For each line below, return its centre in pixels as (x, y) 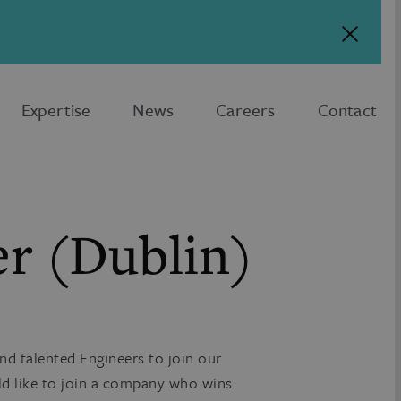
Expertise (56, 110)
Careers (246, 110)
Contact (347, 110)
